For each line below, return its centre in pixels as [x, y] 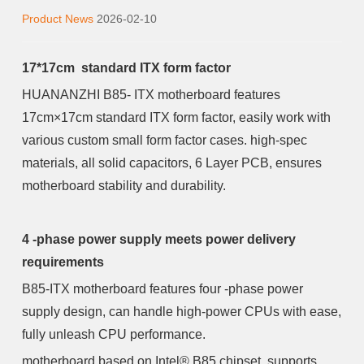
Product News [57, 19]
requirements [67, 262]
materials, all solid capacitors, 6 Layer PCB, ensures [171, 163]
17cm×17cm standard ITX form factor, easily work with [176, 117]
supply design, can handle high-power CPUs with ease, [181, 312]
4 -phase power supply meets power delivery [158, 239]
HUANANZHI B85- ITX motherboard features [151, 95]
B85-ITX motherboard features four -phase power [162, 289]
